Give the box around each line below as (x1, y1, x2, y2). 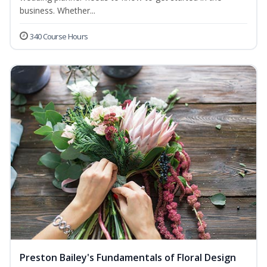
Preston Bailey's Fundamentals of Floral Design (20, 251, 236, 265)
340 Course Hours (30, 31, 88, 42)
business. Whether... (20, 5, 95, 17)
